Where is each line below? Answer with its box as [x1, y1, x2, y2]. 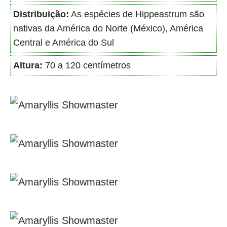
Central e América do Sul [13, 37, 114, 48]
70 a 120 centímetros [43, 60, 131, 70]
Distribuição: [13, 9, 69, 19]
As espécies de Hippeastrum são [69, 9, 204, 19]
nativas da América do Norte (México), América [13, 23, 203, 33]
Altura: [13, 60, 43, 70]
